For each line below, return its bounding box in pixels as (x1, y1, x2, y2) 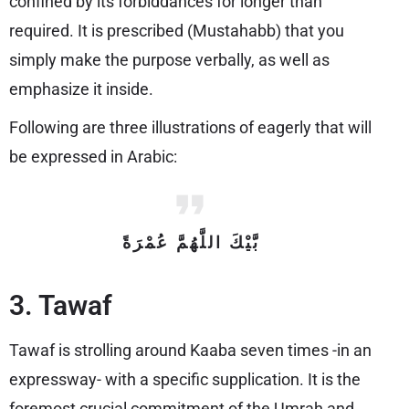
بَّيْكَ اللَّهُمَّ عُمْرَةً (121, 233, 260, 252)
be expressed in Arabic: (9, 147, 177, 166)
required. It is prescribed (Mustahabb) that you (9, 21, 344, 40)
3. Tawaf (9, 289, 112, 321)
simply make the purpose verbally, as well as (9, 50, 330, 69)
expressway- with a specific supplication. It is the (9, 370, 361, 389)
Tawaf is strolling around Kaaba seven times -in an (9, 341, 372, 360)
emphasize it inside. (9, 79, 153, 99)
